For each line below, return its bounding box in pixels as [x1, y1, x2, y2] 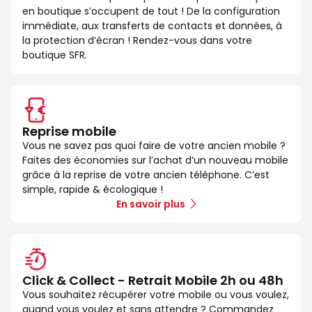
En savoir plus [116, 196, 185, 211]
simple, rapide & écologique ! [22, 182, 163, 196]
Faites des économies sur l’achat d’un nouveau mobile [22, 153, 288, 167]
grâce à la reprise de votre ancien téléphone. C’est [22, 167, 270, 182]
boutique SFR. [22, 47, 87, 62]
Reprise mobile [22, 122, 116, 140]
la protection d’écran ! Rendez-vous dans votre [22, 33, 252, 47]
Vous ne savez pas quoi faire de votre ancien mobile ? [22, 138, 286, 153]
